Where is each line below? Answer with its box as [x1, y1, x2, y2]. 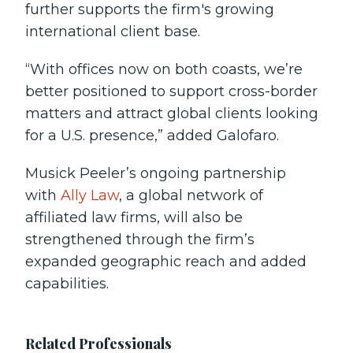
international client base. [25, 23, 200, 40]
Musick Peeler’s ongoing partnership [25, 165, 286, 182]
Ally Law [61, 187, 119, 204]
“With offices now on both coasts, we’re [25, 61, 303, 78]
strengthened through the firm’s [25, 231, 255, 248]
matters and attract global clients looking [25, 105, 318, 122]
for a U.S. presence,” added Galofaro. [25, 127, 279, 144]
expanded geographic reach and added [25, 253, 307, 270]
